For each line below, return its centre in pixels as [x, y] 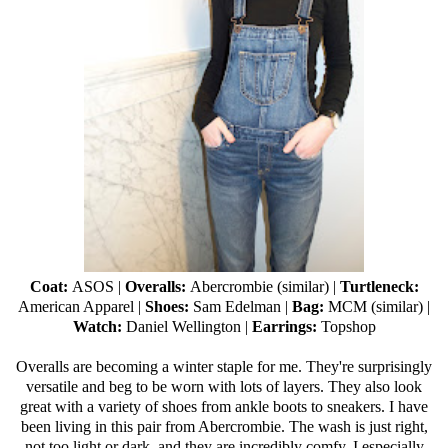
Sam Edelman [237, 306]
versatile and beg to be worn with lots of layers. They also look [224, 386]
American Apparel [76, 306]
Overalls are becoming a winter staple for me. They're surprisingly [224, 366]
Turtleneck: [379, 286]
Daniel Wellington [183, 326]
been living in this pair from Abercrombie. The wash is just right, [224, 426]
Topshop [348, 326]
